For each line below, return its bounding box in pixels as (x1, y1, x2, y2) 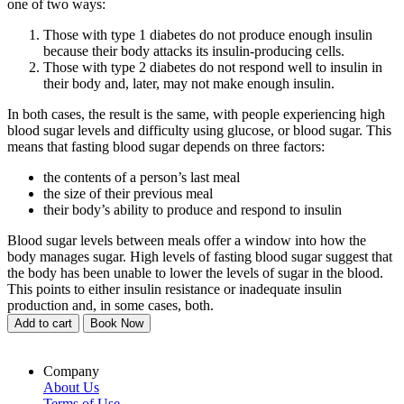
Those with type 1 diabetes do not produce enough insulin (43, 27, 372, 43)
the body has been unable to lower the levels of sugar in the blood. (7, 265, 383, 281)
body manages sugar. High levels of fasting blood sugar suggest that (7, 249, 392, 265)
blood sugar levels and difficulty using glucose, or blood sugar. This (7, 123, 391, 139)
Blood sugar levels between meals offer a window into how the (7, 233, 366, 249)
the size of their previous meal (43, 186, 213, 202)
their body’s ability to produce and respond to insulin (43, 202, 342, 218)
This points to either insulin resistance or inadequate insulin (7, 281, 342, 298)
